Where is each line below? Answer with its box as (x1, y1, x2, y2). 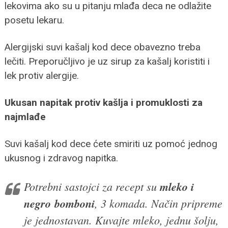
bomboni (54, 195, 95, 211)
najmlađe (4, 110, 46, 123)
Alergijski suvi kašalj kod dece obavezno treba (4, 41, 201, 53)
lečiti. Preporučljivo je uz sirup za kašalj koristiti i (4, 55, 210, 67)
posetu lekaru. (4, 14, 64, 26)
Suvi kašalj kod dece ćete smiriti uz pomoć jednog (4, 137, 217, 150)
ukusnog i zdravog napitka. (4, 152, 118, 164)
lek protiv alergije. (4, 69, 79, 81)
